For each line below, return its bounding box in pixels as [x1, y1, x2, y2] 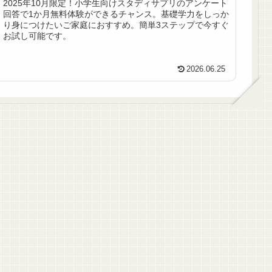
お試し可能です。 [3, 31, 72, 41]
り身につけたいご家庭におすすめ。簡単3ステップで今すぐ [3, 20, 229, 30]
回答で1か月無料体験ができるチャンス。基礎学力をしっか [3, 9, 229, 19]
